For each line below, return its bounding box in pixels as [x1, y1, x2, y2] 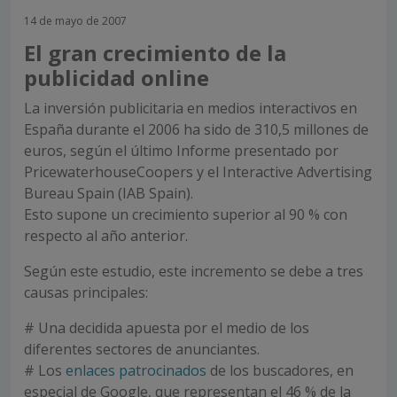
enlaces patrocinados [66, 361, 206, 380]
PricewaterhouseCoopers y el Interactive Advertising [24, 162, 372, 182]
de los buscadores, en [206, 361, 354, 380]
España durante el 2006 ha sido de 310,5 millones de [24, 120, 369, 139]
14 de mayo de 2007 [24, 13, 127, 28]
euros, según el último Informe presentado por [24, 141, 339, 160]
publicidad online [24, 63, 209, 92]
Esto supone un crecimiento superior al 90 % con [24, 205, 347, 224]
